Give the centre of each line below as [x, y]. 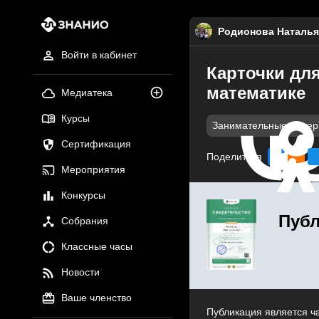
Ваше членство [96, 298]
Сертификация [96, 144]
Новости [80, 272]
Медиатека [87, 93]
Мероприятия [93, 170]
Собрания [84, 221]
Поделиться [234, 157]
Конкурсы [83, 195]
